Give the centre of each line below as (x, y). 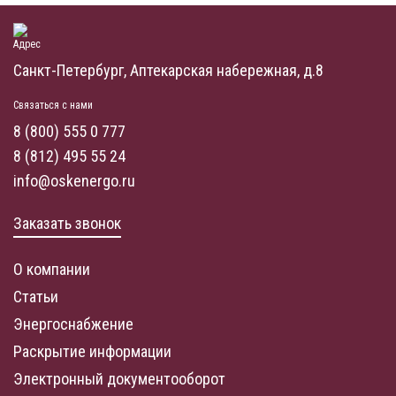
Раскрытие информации (92, 352)
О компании (52, 270)
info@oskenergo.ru (74, 181)
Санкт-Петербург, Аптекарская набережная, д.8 (168, 71)
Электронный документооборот (119, 379)
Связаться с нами (53, 106)
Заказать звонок (67, 224)
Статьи (36, 297)
